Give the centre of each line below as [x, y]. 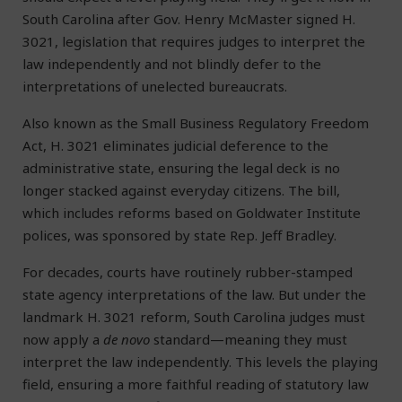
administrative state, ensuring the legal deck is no [181, 168]
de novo [127, 340]
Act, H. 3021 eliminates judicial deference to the [175, 146]
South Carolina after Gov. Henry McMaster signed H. [189, 19]
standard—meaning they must [249, 340]
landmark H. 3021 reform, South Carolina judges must [194, 317]
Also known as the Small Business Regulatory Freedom [196, 123]
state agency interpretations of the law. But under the [194, 295]
